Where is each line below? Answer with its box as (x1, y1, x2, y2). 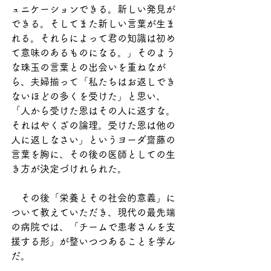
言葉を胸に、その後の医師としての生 (11, 149, 175, 160)
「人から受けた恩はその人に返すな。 (11, 106, 175, 116)
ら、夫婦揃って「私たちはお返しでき (11, 77, 175, 87)
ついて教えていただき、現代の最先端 (11, 207, 175, 218)
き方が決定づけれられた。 (11, 164, 127, 174)
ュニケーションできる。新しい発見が (11, 4, 175, 15)
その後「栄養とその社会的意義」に (11, 193, 175, 203)
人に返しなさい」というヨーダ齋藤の (11, 135, 175, 145)
